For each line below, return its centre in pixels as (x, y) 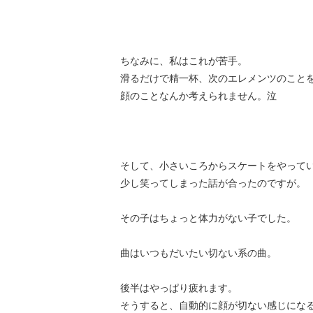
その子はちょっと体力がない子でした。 (208, 218)
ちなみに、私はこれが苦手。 (184, 61)
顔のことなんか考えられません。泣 (198, 96)
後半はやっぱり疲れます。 (179, 288)
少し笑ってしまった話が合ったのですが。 (213, 183)
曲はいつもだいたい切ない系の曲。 (198, 253)
